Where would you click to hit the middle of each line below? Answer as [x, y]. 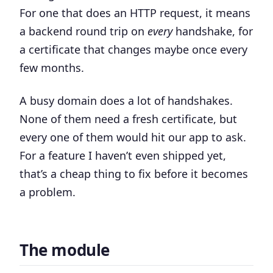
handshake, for [213, 31]
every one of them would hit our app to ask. [133, 137]
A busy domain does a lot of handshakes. [126, 101]
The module [65, 250]
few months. [52, 68]
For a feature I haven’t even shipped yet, [123, 155]
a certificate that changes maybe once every [133, 49]
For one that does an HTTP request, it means [135, 13]
